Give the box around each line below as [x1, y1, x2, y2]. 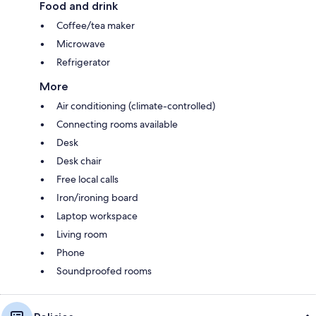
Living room [56, 227, 107, 241]
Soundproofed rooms [56, 264, 152, 277]
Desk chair [56, 154, 102, 167]
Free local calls [56, 172, 119, 186]
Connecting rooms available [56, 117, 178, 130]
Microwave [56, 37, 105, 50]
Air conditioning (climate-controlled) [56, 99, 215, 112]
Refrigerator [56, 55, 110, 68]
